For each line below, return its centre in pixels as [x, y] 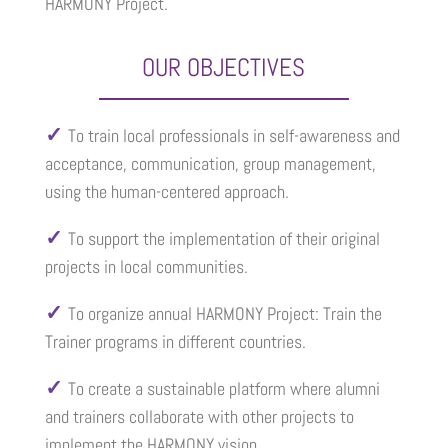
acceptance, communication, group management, [210, 163]
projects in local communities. [146, 266]
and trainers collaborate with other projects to [199, 416]
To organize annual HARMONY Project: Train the [224, 313]
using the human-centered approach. [166, 191]
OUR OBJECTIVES [224, 67]
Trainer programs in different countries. [175, 341]
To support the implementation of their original [223, 238]
